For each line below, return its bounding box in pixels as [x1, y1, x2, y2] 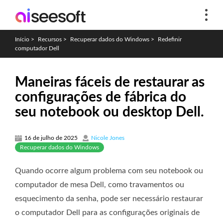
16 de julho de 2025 [24, 135, 78, 141]
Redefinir [158, 36, 182, 42]
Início [15, 36, 29, 42]
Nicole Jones [91, 135, 124, 141]
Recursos [38, 36, 62, 42]
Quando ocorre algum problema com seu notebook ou [15, 167, 203, 175]
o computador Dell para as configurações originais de [15, 209, 200, 217]
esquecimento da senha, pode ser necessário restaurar [15, 195, 203, 203]
